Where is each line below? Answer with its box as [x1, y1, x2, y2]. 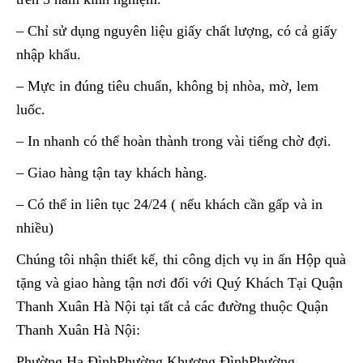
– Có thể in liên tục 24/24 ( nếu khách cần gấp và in [16, 195, 322, 212]
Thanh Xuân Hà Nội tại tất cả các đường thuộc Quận [16, 297, 328, 314]
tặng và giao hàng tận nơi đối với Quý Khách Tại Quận [16, 274, 343, 291]
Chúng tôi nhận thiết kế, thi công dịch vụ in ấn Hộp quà [16, 250, 346, 267]
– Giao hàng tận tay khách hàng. [16, 164, 207, 181]
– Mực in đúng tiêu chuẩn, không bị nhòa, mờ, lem [16, 77, 318, 94]
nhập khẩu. [16, 45, 81, 62]
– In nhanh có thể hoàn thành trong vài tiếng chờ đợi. [16, 132, 331, 149]
